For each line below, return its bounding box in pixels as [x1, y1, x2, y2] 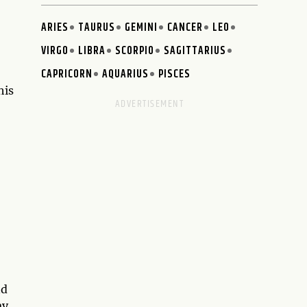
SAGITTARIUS [164, 42, 227, 60]
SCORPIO [115, 42, 155, 60]
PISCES [158, 65, 191, 83]
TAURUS [78, 19, 116, 36]
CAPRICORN [41, 65, 93, 83]
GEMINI [125, 19, 158, 36]
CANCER [167, 19, 204, 36]
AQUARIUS [102, 65, 149, 83]
